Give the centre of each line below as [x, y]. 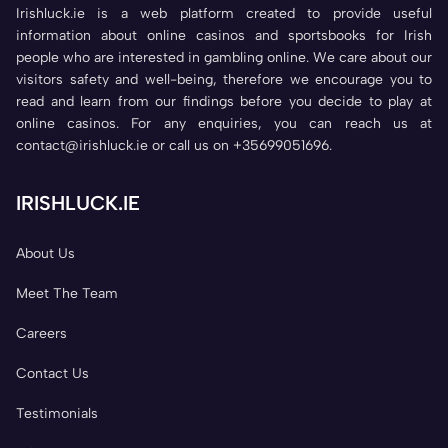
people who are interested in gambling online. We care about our [224, 58]
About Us [45, 254]
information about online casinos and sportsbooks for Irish [224, 36]
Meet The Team [67, 294]
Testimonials [57, 414]
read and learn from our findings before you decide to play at [224, 102]
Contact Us [52, 374]
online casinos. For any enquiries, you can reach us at [224, 124]
